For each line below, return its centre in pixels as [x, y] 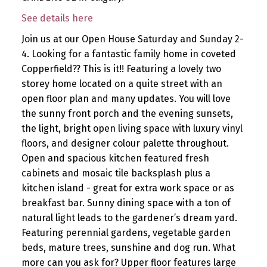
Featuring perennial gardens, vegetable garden [126, 233]
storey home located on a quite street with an [122, 84]
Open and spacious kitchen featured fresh [115, 159]
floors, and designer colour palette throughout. [125, 144]
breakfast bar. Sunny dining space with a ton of [126, 203]
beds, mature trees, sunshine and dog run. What [128, 248]
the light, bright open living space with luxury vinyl [132, 129]
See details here [57, 18]
